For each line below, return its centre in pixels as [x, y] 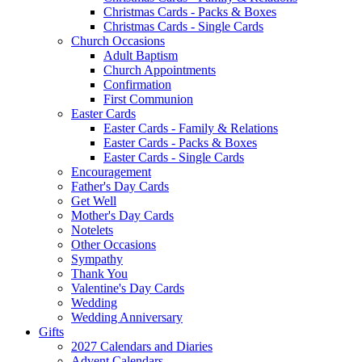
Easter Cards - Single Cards [174, 157]
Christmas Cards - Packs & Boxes [190, 11]
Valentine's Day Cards [128, 288]
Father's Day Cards [120, 186]
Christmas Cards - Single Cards [183, 26]
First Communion [148, 99]
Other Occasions [114, 244]
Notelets [92, 229]
